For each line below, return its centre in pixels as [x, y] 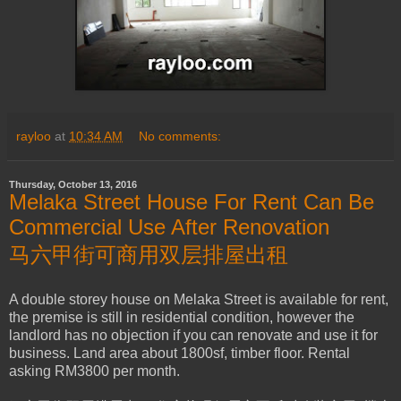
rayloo [34, 137]
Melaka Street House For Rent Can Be [192, 202]
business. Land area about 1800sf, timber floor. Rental [179, 354]
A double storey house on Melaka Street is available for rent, [199, 300]
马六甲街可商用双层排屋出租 [149, 255]
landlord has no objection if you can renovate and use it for [193, 336]
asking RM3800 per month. [94, 371]
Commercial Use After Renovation [169, 227]
